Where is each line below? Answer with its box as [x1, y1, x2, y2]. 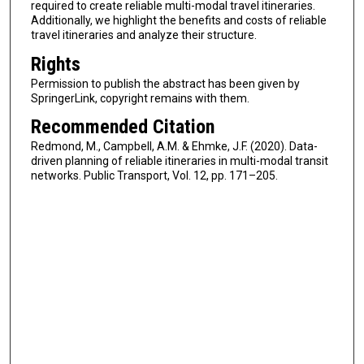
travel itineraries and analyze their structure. [30, 28, 257, 42]
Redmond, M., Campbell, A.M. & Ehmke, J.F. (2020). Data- [30, 140, 318, 154]
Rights [30, 52, 80, 76]
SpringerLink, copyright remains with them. [30, 91, 249, 105]
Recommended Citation [30, 115, 214, 139]
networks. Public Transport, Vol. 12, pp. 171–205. [30, 169, 278, 183]
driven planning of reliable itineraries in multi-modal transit [30, 154, 328, 168]
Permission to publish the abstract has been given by [30, 76, 300, 90]
